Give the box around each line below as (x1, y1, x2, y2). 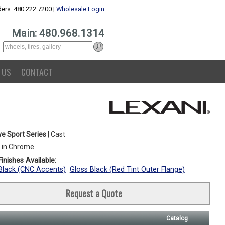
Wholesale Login (56, 5, 104, 13)
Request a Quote (65, 187, 122, 200)
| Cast (46, 130, 65, 138)
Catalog (166, 215, 188, 222)
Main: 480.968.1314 (12, 27, 104, 39)
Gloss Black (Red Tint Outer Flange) (69, 165, 185, 174)
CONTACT (21, 65, 53, 78)
